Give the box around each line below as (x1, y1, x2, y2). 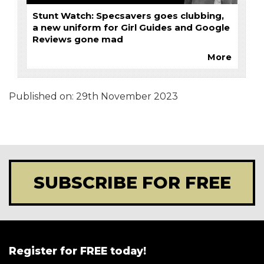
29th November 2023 (76, 90, 178, 102)
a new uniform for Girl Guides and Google (32, 22, 230, 33)
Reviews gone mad (32, 34, 123, 45)
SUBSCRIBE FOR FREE (33, 171, 231, 193)
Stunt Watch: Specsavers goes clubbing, (32, 10, 224, 21)
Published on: (9, 90, 76, 102)
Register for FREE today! (9, 244, 146, 257)
